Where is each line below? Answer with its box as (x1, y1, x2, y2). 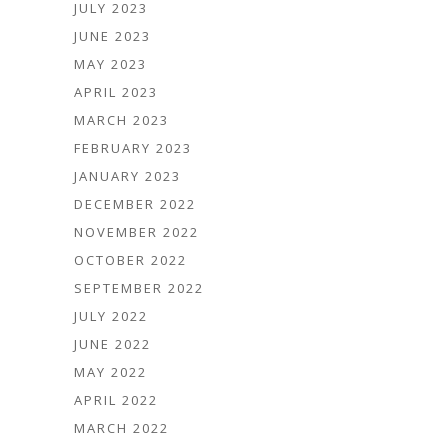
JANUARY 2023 (74, 167, 181, 186)
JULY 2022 (74, 307, 148, 326)
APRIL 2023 (74, 83, 158, 102)
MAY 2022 (74, 363, 147, 382)
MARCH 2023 (74, 111, 169, 130)
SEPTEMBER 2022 (74, 279, 204, 298)
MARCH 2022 (74, 419, 169, 438)
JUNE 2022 (74, 335, 151, 354)
